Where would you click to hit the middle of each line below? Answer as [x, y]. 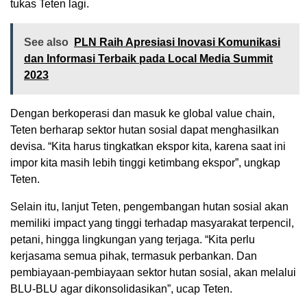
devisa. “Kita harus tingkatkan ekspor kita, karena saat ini [148, 146]
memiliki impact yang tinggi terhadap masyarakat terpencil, [152, 223]
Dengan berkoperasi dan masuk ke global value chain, [143, 113]
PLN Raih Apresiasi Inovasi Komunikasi [177, 42]
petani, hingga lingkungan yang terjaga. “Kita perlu [133, 239]
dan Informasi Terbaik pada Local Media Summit [148, 58]
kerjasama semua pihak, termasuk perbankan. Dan [134, 256]
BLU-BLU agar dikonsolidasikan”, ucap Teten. [121, 288]
